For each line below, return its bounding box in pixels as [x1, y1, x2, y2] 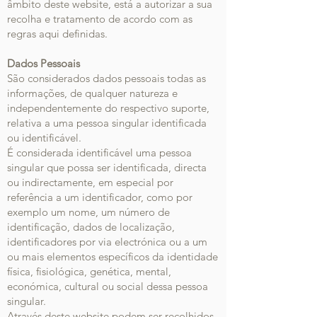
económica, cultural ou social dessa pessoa [7, 279, 208, 293]
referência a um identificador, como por [7, 190, 192, 204]
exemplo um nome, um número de [7, 205, 170, 219]
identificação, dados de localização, [7, 220, 175, 234]
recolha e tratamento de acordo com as [7, 12, 192, 25]
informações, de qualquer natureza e [7, 86, 178, 100]
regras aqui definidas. [7, 27, 108, 40]
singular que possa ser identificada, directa [7, 161, 207, 174]
